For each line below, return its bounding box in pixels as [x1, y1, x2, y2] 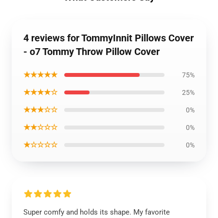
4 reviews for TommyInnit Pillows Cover [23, 32, 194, 44]
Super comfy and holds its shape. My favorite [23, 208, 170, 217]
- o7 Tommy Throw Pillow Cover [23, 46, 160, 57]
